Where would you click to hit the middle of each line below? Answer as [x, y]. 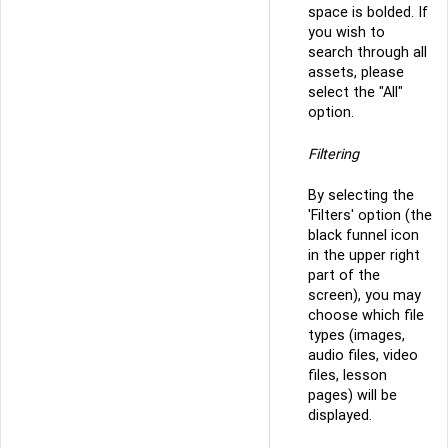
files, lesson [347, 375]
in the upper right [364, 255]
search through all [367, 52]
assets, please [356, 72]
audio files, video [363, 355]
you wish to [346, 32]
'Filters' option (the [370, 215]
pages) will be [352, 395]
